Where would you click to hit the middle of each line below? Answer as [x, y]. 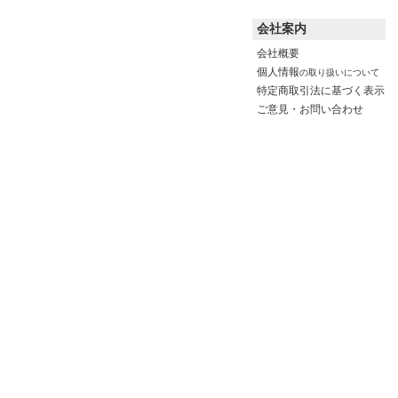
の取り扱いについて [339, 72]
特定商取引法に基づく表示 [321, 91]
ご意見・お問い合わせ [310, 109]
